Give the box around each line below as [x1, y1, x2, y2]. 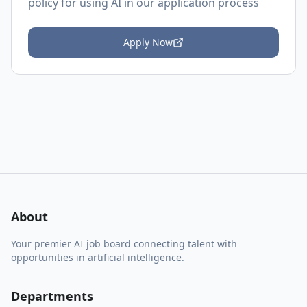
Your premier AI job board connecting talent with [11, 237, 237, 250]
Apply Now [123, 36, 173, 49]
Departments [11, 288, 93, 304]
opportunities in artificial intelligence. [11, 251, 184, 264]
